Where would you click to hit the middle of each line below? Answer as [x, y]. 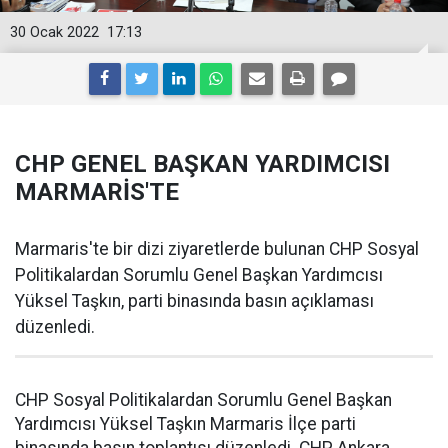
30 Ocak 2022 [54, 32]
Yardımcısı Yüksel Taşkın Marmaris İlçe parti [185, 424]
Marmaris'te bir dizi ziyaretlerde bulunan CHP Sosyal [217, 249]
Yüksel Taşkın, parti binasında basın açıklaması [194, 301]
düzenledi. [55, 327]
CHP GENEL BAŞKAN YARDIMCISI [202, 164]
